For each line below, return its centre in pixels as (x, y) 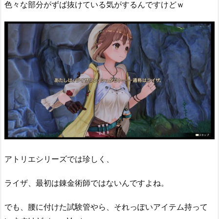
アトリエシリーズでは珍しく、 (59, 159)
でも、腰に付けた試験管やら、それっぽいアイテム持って (106, 207)
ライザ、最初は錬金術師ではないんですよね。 (87, 183)
